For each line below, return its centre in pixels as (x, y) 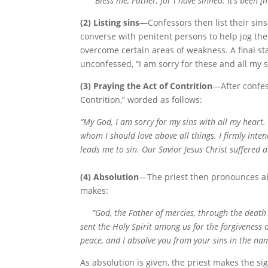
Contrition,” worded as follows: (141, 100)
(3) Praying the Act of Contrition (147, 86)
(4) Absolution (110, 177)
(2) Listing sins (110, 22)
